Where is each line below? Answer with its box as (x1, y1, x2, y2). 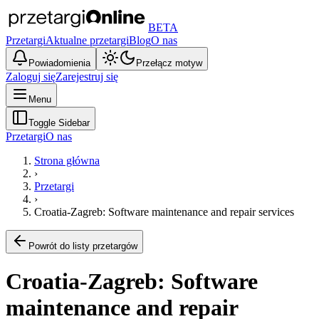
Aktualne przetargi (46, 34, 129, 46)
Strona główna (34, 155, 100, 167)
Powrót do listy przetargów (28, 241, 137, 251)
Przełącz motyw (136, 58, 202, 68)
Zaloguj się (6, 70, 56, 83)
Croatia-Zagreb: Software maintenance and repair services (34, 206, 294, 218)
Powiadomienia (28, 58, 90, 68)
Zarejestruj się (56, 70, 118, 83)
